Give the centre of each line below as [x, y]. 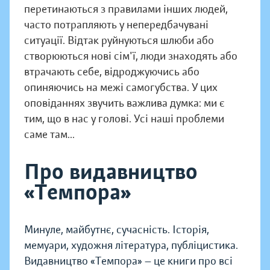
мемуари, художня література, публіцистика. [131, 246]
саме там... [49, 135]
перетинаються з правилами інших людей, [126, 9]
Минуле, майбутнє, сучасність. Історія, [117, 230]
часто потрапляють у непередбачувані [116, 25]
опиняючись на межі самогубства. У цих [121, 88]
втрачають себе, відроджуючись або [112, 72]
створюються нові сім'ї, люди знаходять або [131, 56]
